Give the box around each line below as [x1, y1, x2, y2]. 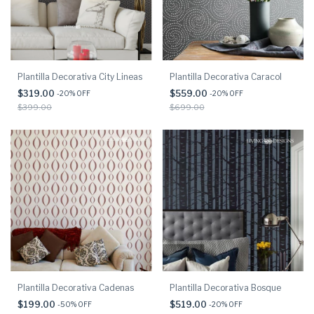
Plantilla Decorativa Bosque [169, 282, 281, 293]
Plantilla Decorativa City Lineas [18, 71, 142, 83]
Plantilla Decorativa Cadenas [18, 282, 134, 293]
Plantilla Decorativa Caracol [169, 71, 282, 83]
